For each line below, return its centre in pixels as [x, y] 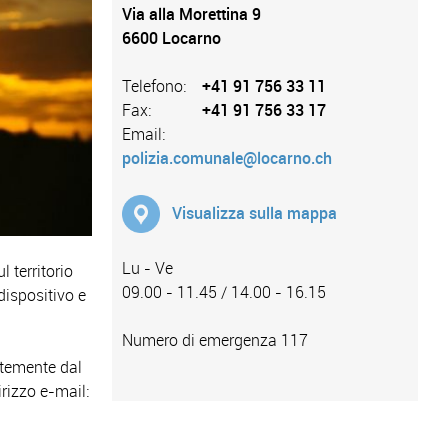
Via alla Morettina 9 [191, 15]
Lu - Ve [147, 269]
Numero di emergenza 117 [214, 341]
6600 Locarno [171, 39]
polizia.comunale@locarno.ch [226, 159]
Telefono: [153, 87]
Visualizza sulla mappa [254, 214]
